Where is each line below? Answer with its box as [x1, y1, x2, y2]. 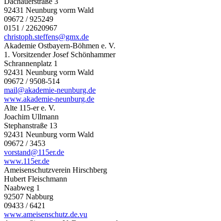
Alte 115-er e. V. [4, 103, 55, 112]
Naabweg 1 [4, 183, 40, 192]
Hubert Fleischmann [4, 174, 67, 183]
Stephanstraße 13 [4, 121, 57, 130]
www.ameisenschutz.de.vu [4, 210, 87, 219]
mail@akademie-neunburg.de [4, 85, 96, 94]
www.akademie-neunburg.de [4, 94, 94, 103]
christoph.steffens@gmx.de [4, 32, 89, 41]
